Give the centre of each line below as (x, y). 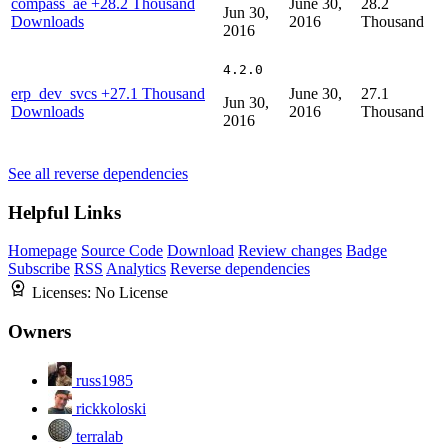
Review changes (290, 251)
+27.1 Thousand (153, 93)
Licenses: (63, 293)
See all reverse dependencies (98, 173)
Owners (39, 332)
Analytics (136, 269)
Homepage (42, 251)
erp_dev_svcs (56, 93)
